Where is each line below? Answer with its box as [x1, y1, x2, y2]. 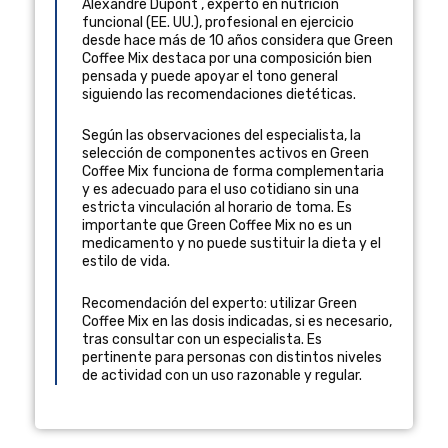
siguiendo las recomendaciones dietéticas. [82, 85, 356, 103]
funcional [82, 13, 143, 31]
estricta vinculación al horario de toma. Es [82, 199, 352, 217]
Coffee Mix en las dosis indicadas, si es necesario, [82, 313, 392, 331]
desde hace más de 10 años [82, 31, 261, 49]
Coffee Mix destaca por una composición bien [82, 49, 372, 67]
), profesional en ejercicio [194, 13, 354, 31]
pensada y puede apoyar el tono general [82, 67, 338, 85]
